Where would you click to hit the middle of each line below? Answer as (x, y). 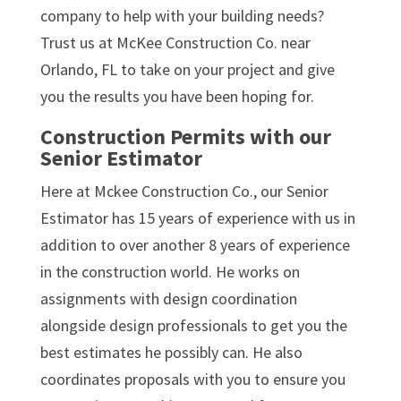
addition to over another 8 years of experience (195, 244)
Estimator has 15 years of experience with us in (197, 218)
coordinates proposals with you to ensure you (192, 379)
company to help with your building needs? (182, 15)
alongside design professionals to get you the (193, 325)
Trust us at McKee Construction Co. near (175, 42)
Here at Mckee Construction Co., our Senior (184, 191)
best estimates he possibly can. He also (171, 352)
